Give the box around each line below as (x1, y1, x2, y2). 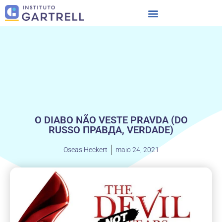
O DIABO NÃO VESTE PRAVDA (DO (34, 114, 188, 126)
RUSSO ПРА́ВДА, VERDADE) (49, 124, 173, 136)
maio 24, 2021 (115, 146, 159, 154)
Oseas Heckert (63, 146, 108, 154)
